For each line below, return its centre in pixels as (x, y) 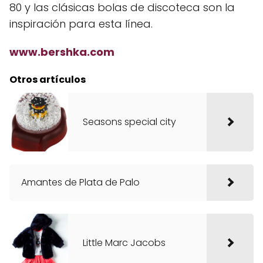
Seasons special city (129, 122)
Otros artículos (48, 80)
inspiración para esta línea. (81, 24)
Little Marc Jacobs (124, 243)
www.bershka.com (62, 52)
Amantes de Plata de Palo (80, 183)
